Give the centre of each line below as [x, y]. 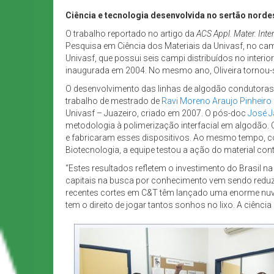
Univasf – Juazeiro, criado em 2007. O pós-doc [157, 113]
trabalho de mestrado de [113, 101]
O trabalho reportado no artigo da [131, 34]
